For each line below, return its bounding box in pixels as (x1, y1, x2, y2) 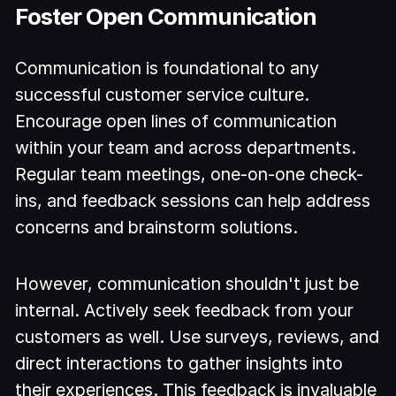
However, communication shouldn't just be (15, 273, 360, 295)
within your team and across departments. (15, 136, 357, 158)
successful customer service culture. (15, 83, 310, 105)
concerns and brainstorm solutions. (15, 216, 299, 238)
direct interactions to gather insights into (15, 353, 344, 375)
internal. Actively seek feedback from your (15, 300, 354, 322)
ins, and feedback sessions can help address (15, 189, 371, 211)
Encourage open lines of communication (15, 110, 338, 132)
